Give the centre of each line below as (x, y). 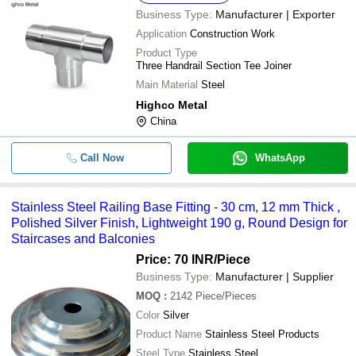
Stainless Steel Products (262, 334)
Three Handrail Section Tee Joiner (214, 65)
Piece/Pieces (226, 296)
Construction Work (232, 33)
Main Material (167, 84)
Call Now (102, 157)
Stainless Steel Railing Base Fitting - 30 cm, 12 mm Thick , (176, 207)
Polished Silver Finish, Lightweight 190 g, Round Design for (179, 222)
